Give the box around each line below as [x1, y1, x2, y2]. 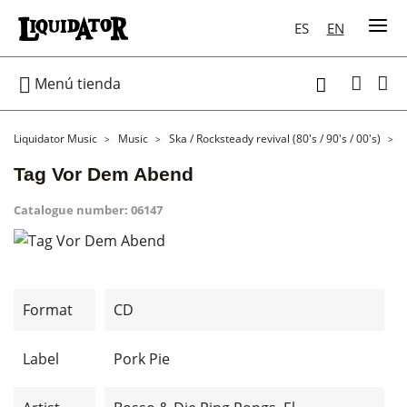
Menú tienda [31, 73, 121, 94]
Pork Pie [114, 349, 170, 369]
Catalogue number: [14, 202, 128, 218]
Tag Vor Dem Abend [14, 164, 194, 184]
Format [23, 300, 73, 320]
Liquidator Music [14, 131, 97, 146]
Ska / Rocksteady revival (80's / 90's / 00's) [169, 131, 381, 146]
